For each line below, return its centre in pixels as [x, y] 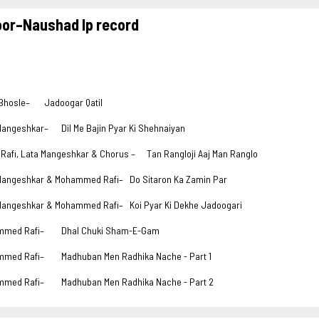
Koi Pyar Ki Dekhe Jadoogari [186, 205]
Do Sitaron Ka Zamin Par [178, 179]
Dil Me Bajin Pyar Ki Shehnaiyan [123, 128]
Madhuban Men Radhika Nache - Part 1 [136, 256]
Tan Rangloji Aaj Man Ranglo [202, 153]
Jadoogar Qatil [73, 102]
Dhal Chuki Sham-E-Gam [110, 230]
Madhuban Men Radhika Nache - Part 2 [137, 282]
